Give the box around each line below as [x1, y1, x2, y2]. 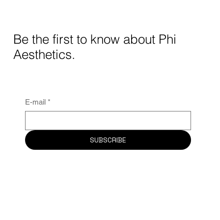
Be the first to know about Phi [13, 31, 176, 47]
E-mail [25, 97, 46, 106]
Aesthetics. [13, 46, 79, 62]
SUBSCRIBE [89, 135, 126, 144]
